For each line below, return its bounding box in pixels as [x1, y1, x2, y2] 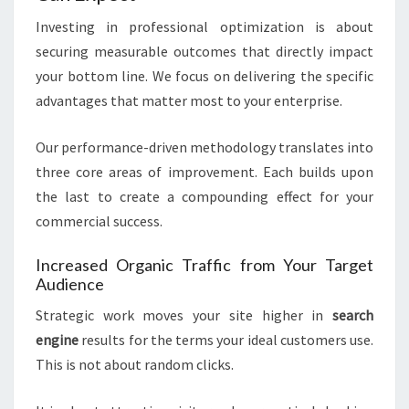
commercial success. [36, 212, 163, 231]
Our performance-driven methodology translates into [36, 138, 373, 157]
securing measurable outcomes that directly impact [36, 42, 373, 61]
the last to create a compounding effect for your [36, 187, 373, 206]
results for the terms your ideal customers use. [79, 330, 373, 350]
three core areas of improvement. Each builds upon [36, 163, 373, 182]
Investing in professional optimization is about [36, 17, 373, 37]
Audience [36, 274, 104, 295]
